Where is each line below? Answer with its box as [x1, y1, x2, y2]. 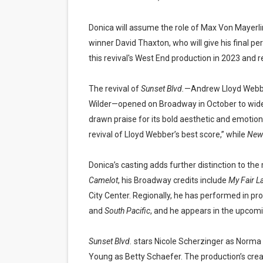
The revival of [88, 84, 141, 93]
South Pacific [104, 206, 150, 215]
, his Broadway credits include [117, 176, 228, 185]
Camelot [88, 176, 118, 185]
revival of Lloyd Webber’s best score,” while [88, 130, 247, 139]
